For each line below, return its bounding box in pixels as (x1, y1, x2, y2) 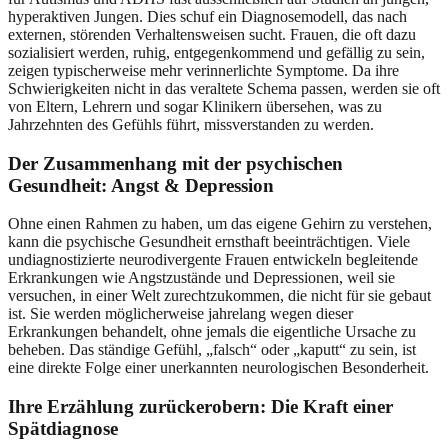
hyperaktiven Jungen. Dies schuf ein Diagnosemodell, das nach (8, 7, 407, 25)
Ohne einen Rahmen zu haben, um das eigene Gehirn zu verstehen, (8, 215, 432, 233)
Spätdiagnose (8, 418, 118, 440)
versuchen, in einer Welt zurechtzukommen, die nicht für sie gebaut (8, 287, 431, 305)
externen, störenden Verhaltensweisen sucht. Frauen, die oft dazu (8, 25, 416, 43)
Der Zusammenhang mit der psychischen (8, 152, 343, 174)
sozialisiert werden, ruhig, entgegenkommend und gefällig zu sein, (8, 43, 425, 61)
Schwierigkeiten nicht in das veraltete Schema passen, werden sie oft (8, 79, 440, 97)
